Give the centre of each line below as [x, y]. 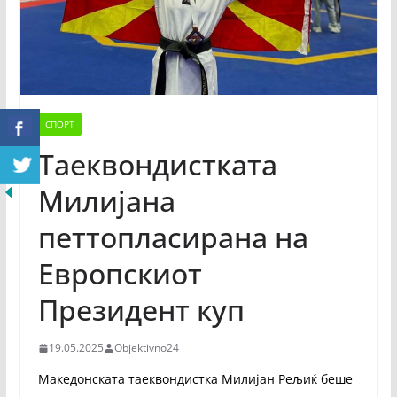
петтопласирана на [173, 237]
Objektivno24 [146, 348]
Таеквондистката [157, 165]
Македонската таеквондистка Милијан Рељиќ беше [195, 379]
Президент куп [141, 310]
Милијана [106, 201]
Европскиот [120, 274]
